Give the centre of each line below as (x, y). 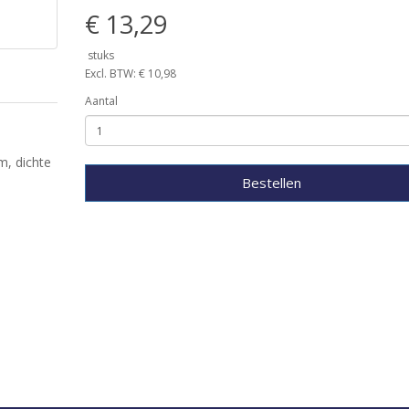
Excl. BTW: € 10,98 (130, 73)
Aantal (101, 101)
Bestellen (271, 183)
